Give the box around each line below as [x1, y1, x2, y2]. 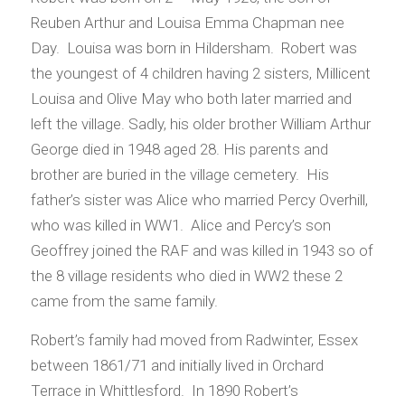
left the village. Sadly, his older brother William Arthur [30, 115, 371, 134]
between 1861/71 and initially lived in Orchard [30, 355, 324, 374]
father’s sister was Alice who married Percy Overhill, [30, 191, 368, 210]
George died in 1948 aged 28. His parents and [30, 140, 328, 159]
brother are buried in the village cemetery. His [30, 165, 329, 184]
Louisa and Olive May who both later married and [30, 89, 352, 108]
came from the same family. [30, 292, 218, 311]
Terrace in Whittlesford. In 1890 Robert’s [30, 381, 298, 400]
